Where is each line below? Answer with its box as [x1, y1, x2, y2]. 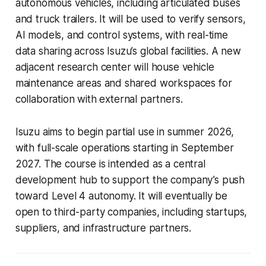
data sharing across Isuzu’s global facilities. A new [15, 45, 241, 58]
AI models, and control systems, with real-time [15, 29, 228, 42]
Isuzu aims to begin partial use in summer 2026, [15, 126, 234, 138]
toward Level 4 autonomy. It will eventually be [15, 190, 227, 202]
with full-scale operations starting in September [15, 142, 234, 154]
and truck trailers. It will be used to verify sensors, [15, 13, 246, 26]
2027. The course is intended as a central [15, 158, 205, 170]
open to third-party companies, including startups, [15, 206, 248, 218]
